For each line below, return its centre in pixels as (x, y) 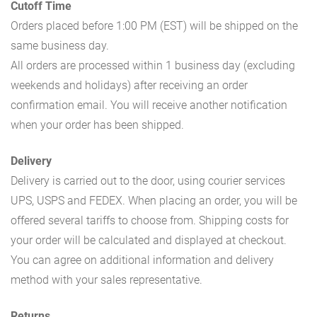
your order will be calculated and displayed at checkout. (149, 241)
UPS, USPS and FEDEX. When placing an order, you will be (154, 201)
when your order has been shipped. (97, 125)
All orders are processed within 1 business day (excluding (153, 66)
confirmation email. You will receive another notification (149, 105)
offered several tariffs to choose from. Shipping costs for (150, 221)
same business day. (60, 46)
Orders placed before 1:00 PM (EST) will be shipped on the (154, 26)
